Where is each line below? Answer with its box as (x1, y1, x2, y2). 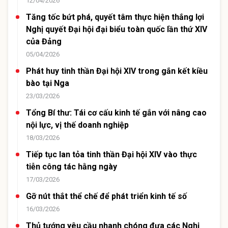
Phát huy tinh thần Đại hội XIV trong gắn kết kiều (26, 66, 208, 76)
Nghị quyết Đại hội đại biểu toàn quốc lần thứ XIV (26, 24, 207, 35)
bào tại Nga (26, 78, 69, 89)
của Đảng (26, 37, 62, 47)
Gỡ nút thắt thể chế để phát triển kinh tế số (26, 191, 187, 202)
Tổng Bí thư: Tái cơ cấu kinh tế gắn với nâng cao (26, 108, 207, 118)
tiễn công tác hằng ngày (26, 162, 117, 172)
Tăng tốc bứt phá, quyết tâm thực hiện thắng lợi (26, 12, 204, 22)
